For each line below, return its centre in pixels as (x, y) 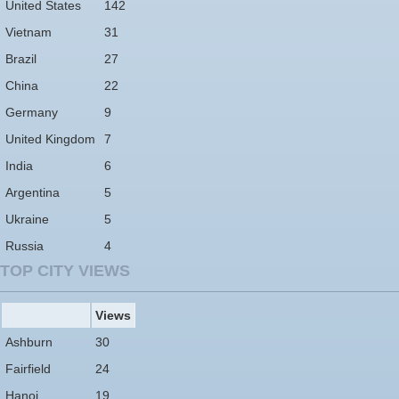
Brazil (21, 58)
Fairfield (28, 368)
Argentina (33, 192)
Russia (24, 245)
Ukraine (27, 219)
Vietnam (28, 32)
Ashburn (29, 342)
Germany (32, 112)
